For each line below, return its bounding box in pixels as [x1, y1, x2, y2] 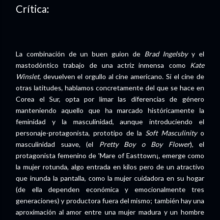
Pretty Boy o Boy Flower [99, 140, 190, 149]
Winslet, [16, 72, 41, 81]
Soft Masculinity [145, 129, 197, 137]
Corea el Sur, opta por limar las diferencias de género [16, 95, 204, 104]
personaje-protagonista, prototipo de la [16, 129, 146, 137]
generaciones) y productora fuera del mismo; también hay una [16, 196, 204, 205]
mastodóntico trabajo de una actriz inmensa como [16, 61, 190, 70]
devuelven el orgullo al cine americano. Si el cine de [41, 72, 204, 81]
